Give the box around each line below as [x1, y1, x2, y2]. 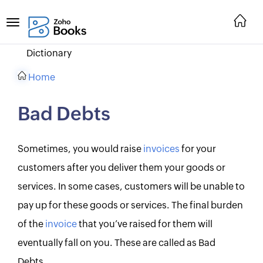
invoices [143, 144, 180, 154]
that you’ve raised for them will [77, 220, 213, 229]
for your [180, 144, 216, 154]
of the [18, 220, 45, 229]
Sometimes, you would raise [18, 144, 143, 154]
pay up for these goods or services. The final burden [18, 201, 243, 210]
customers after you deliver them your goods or [18, 163, 225, 173]
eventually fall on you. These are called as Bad [18, 238, 215, 248]
